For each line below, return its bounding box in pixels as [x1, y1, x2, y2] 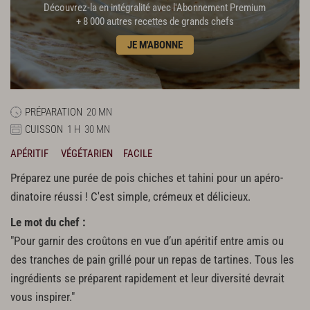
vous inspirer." [10, 290, 75, 304]
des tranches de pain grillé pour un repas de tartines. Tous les [10, 253, 294, 266]
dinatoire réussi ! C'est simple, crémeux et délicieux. [10, 190, 250, 203]
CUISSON [25, 122, 63, 136]
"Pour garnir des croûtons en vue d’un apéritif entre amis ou [10, 234, 284, 248]
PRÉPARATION [25, 105, 82, 118]
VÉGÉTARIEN [61, 147, 113, 160]
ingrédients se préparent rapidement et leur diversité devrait [10, 271, 284, 285]
